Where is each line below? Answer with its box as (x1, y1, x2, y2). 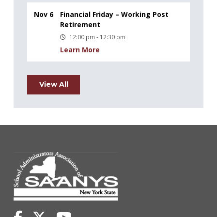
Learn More (60, 45, 100, 54)
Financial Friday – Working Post (60, 9, 169, 19)
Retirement (60, 19, 100, 29)
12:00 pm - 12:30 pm (69, 32, 125, 41)
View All (39, 80, 68, 89)
